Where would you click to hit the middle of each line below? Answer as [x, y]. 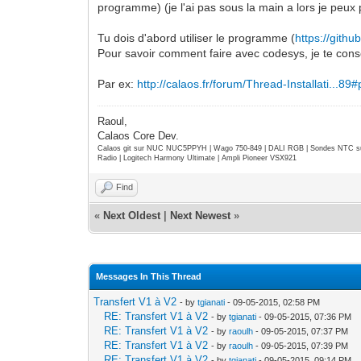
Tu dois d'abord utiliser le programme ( [197, 37]
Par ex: [118, 83]
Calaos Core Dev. [139, 135]
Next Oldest [132, 215]
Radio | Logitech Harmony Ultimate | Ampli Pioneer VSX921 [197, 158]
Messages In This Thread [149, 276]
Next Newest [201, 215]
